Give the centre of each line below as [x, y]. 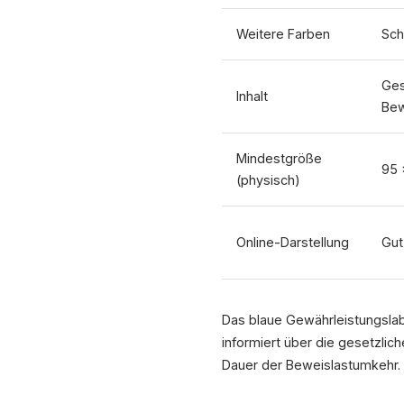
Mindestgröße [279, 158]
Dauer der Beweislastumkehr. [311, 365]
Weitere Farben [283, 34]
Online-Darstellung [293, 242]
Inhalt [252, 96]
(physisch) [268, 180]
